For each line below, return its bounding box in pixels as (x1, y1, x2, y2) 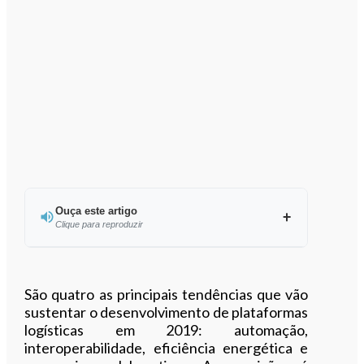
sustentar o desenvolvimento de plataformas (24, 302, 308, 321)
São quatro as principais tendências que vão (24, 284, 308, 303)
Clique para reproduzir (54, 219, 143, 229)
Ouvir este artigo (121, 260, 229, 277)
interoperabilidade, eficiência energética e (24, 338, 308, 357)
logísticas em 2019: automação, (24, 320, 308, 339)
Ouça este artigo (54, 204, 137, 217)
